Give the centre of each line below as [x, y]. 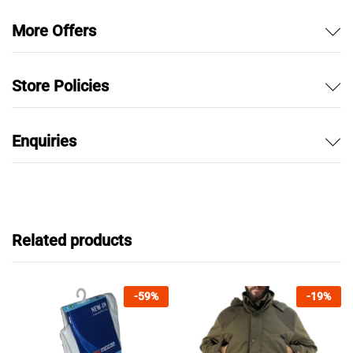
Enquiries [44, 141]
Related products [72, 241]
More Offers [54, 31]
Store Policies [60, 86]
